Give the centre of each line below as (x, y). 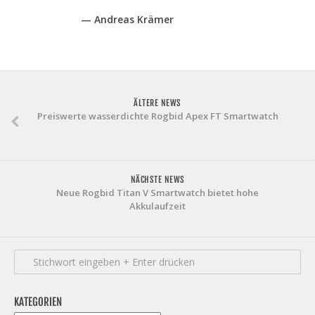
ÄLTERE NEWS (157, 103)
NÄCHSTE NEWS (157, 180)
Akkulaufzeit (157, 206)
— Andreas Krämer (127, 20)
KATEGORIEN (38, 302)
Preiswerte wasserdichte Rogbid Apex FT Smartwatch (157, 116)
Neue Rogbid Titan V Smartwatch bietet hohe (157, 193)
